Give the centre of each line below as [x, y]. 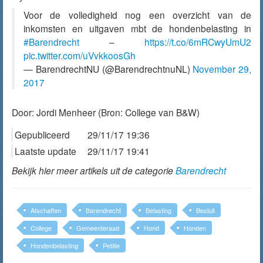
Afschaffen [46, 210]
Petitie [111, 245]
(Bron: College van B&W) [148, 112]
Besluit [205, 210]
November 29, [222, 69]
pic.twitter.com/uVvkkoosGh [80, 55]
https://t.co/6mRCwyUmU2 [198, 42]
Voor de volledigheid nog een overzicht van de [137, 15]
